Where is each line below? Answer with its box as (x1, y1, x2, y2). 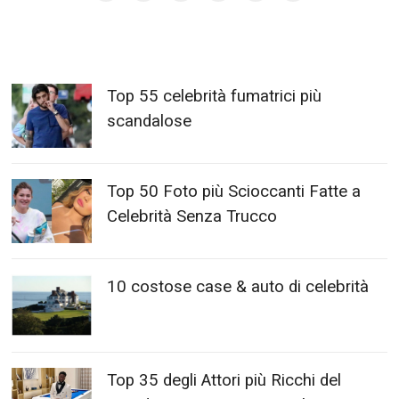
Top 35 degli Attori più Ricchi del (107, 370, 342, 391)
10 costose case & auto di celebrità (107, 277, 370, 297)
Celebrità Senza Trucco (107, 207, 278, 227)
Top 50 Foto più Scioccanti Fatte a (107, 182, 362, 202)
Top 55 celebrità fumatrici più (107, 86, 322, 107)
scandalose (107, 111, 192, 132)
